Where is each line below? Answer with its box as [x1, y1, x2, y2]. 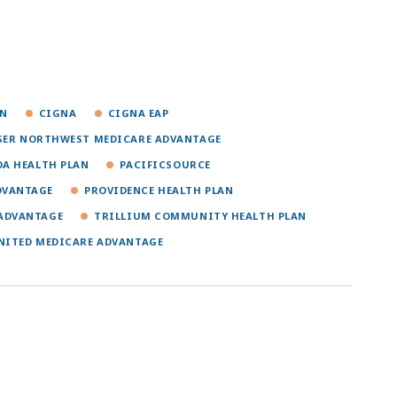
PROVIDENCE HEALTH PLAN [84, 183, 234, 198]
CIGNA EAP [107, 106, 169, 121]
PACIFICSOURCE [120, 158, 211, 172]
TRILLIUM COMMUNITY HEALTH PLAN [94, 209, 307, 223]
